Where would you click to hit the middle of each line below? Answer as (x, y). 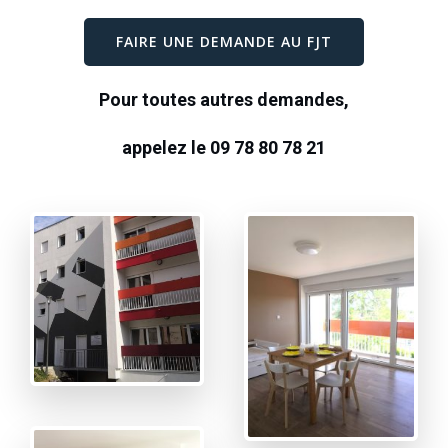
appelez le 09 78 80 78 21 (224, 147)
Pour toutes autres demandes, (224, 99)
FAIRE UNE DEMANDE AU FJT (224, 41)
